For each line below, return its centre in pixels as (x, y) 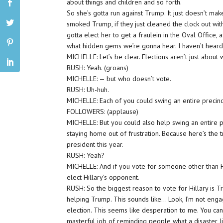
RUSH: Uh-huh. (88, 90)
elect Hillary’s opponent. (103, 177)
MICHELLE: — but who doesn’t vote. (119, 79)
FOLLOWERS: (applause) (103, 111)
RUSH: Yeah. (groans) (98, 68)
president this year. (95, 144)
